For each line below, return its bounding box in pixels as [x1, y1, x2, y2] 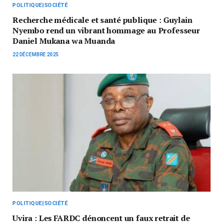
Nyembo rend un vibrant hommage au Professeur [12, 25, 200, 36]
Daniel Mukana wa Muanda [12, 35, 115, 47]
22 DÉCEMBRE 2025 [12, 52, 59, 58]
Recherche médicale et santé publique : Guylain [12, 14, 193, 26]
